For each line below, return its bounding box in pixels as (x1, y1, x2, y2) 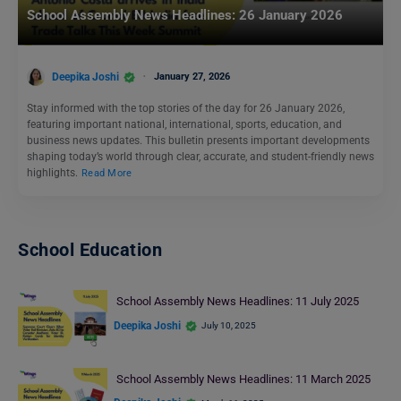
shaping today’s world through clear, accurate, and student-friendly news (27, 150, 374, 164)
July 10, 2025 (201, 320, 256, 331)
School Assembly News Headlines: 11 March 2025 (115, 371, 373, 386)
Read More (81, 167, 132, 180)
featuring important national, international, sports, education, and (27, 118, 342, 132)
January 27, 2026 (154, 70, 230, 82)
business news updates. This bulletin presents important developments (27, 134, 370, 148)
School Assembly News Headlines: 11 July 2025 (115, 294, 359, 309)
